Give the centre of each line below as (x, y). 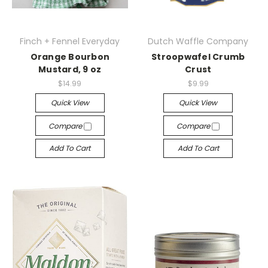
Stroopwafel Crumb (198, 57)
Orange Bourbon (70, 57)
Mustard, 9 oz (70, 69)
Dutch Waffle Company (198, 41)
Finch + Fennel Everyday (70, 41)
